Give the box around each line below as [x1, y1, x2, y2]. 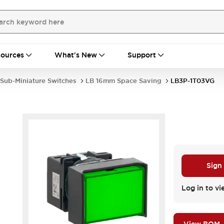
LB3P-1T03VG [170, 76, 214, 85]
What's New [54, 50, 97, 59]
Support [127, 50, 156, 59]
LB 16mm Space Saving [85, 76, 161, 85]
